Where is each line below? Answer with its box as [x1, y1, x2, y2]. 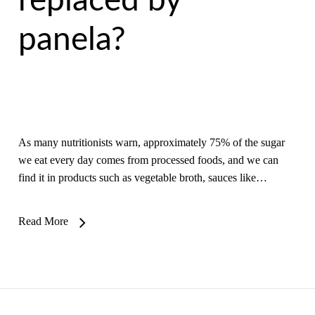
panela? [18, 24, 126, 56]
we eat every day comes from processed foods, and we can [18, 154, 278, 166]
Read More [18, 215, 68, 227]
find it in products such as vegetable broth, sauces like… [18, 172, 267, 184]
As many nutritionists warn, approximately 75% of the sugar [18, 136, 285, 148]
